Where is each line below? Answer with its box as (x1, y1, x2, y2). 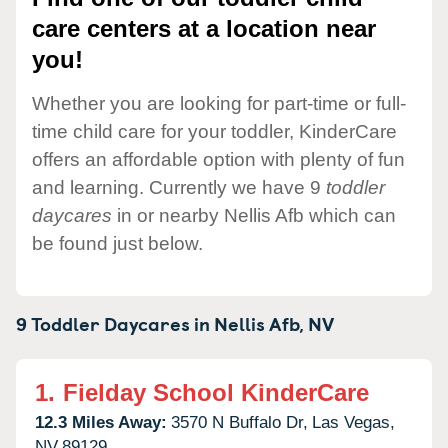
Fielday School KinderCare (63, 378, 369, 406)
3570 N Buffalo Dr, (171, 412, 308, 432)
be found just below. (32, 232, 203, 254)
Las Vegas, (312, 412, 395, 432)
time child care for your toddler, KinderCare (32, 120, 397, 142)
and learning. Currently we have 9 (32, 176, 326, 198)
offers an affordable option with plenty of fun (32, 148, 405, 170)
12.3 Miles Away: (35, 412, 167, 432)
